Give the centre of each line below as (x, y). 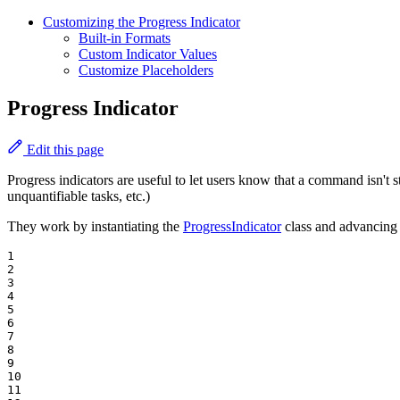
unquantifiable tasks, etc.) (79, 196)
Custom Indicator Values (148, 54)
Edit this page (63, 150)
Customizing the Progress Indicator (142, 22)
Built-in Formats (125, 38)
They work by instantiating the (95, 227)
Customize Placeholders (146, 71)
